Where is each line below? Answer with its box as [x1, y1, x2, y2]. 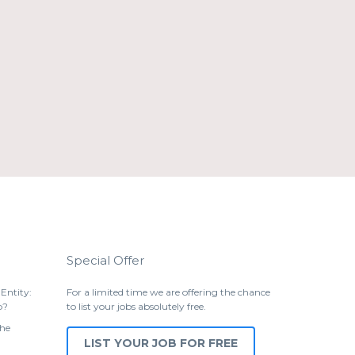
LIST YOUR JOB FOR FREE [83, 336, 238, 350]
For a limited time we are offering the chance [66, 286, 270, 298]
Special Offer [66, 253, 144, 268]
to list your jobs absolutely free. [66, 300, 206, 312]
